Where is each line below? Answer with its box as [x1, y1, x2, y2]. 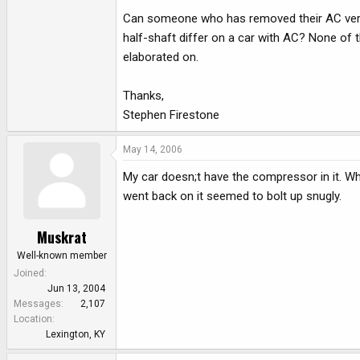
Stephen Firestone [123, 108, 219, 123]
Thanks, [123, 88, 164, 104]
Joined [14, 267, 44, 279]
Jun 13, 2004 [47, 282, 105, 294]
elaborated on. [123, 50, 198, 65]
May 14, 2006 [123, 144, 182, 156]
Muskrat [36, 226, 87, 247]
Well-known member [16, 249, 107, 261]
